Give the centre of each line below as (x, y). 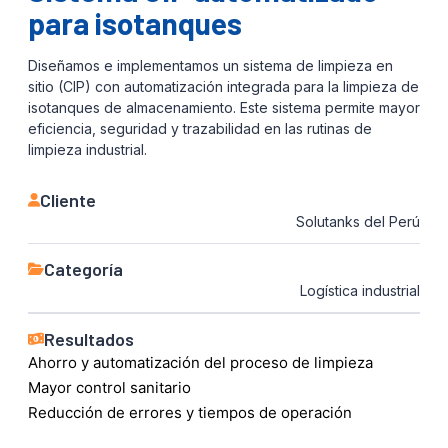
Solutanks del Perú (358, 221)
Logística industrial (360, 290)
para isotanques (135, 22)
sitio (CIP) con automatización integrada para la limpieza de (223, 86)
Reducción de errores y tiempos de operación (190, 412)
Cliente (68, 199)
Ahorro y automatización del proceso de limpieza (200, 362)
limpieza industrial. (87, 149)
